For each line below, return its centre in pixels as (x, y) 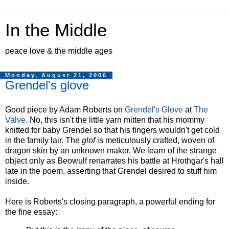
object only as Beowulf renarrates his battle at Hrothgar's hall (114, 161)
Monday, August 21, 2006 (56, 75)
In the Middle (56, 30)
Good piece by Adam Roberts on (65, 109)
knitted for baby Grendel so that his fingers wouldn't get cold (112, 130)
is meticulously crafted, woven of (155, 140)
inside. (17, 181)
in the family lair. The (43, 140)
